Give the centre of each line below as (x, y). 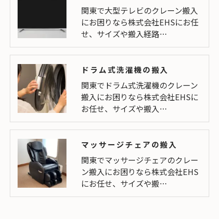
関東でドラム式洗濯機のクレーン (140, 85)
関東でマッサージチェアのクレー (140, 160)
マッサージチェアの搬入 (130, 144)
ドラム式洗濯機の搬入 (125, 70)
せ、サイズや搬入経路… (124, 34)
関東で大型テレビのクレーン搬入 (140, 11)
